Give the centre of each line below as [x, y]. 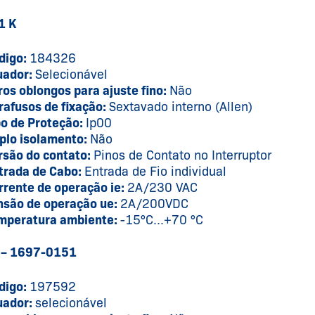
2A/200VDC [154, 204]
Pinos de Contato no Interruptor [182, 155]
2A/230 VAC [162, 187]
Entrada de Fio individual [155, 171]
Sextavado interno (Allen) [180, 107]
